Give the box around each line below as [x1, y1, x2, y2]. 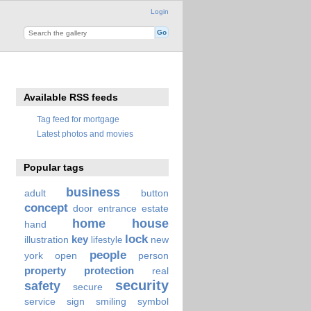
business [66, 184, 121, 199]
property [24, 264, 66, 276]
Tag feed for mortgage [37, 114, 119, 124]
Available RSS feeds [24, 91, 119, 103]
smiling [95, 295, 126, 307]
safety [24, 278, 60, 293]
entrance [97, 202, 137, 214]
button [140, 187, 169, 199]
